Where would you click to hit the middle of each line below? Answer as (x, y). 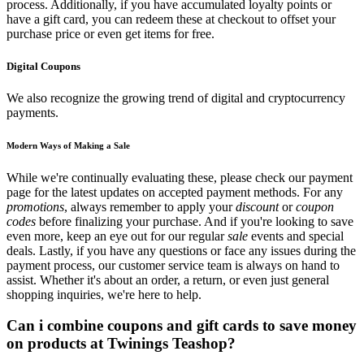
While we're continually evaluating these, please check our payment (180, 177)
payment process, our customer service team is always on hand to (173, 265)
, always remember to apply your (150, 206)
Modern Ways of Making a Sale (68, 145)
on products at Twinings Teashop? (121, 344)
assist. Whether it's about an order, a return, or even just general (168, 279)
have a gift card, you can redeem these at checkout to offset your (171, 19)
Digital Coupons (43, 66)
